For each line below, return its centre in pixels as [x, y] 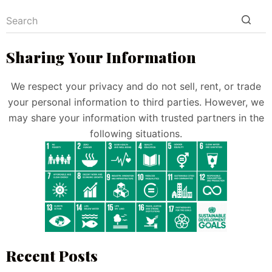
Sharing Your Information [101, 56]
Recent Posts [52, 256]
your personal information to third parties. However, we [136, 102]
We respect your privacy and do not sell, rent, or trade [136, 87]
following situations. [136, 134]
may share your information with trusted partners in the [136, 118]
